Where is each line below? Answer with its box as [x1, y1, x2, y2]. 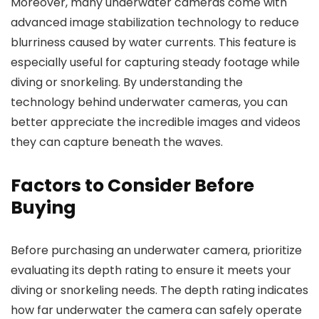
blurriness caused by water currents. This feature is [11, 34, 296, 51]
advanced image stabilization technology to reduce [11, 14, 299, 31]
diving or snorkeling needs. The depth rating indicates [11, 282, 308, 299]
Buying [11, 195, 76, 221]
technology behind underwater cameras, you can [11, 94, 288, 111]
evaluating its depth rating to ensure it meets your [11, 262, 291, 279]
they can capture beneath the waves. [11, 134, 223, 151]
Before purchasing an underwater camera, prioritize [11, 242, 302, 259]
